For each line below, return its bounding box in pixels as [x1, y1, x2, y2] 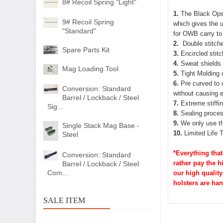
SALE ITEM [43, 196, 85, 205]
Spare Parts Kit [62, 46, 110, 54]
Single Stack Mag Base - [62, 121, 139, 129]
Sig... [47, 103, 63, 111]
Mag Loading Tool [62, 65, 118, 73]
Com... [47, 169, 68, 177]
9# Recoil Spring [62, 18, 114, 26]
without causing [173, 90, 220, 97]
